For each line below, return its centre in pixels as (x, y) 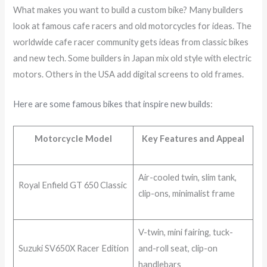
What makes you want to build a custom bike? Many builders (128, 10)
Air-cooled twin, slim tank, (187, 178)
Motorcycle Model (74, 139)
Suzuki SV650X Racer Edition (73, 249)
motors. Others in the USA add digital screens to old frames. (129, 74)
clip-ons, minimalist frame (186, 194)
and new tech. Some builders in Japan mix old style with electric (133, 58)
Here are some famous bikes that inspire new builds (112, 104)
